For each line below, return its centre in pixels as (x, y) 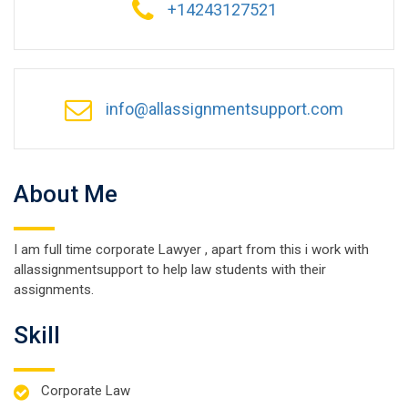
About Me (66, 194)
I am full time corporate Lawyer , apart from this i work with (191, 250)
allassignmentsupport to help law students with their (170, 270)
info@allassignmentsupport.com (224, 109)
